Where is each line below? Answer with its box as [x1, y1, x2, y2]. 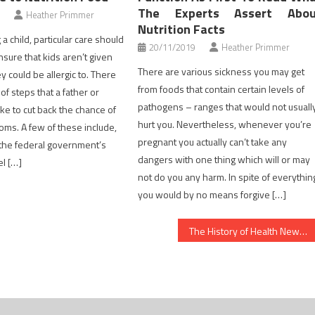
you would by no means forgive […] [138, 187, 287, 202]
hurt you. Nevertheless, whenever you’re [138, 117, 312, 132]
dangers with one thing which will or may [138, 152, 311, 167]
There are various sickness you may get [138, 64, 305, 79]
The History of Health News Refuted [300, 224, 308, 239]
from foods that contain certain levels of [138, 82, 305, 97]
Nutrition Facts [138, 20, 226, 39]
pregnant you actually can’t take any [138, 134, 288, 150]
